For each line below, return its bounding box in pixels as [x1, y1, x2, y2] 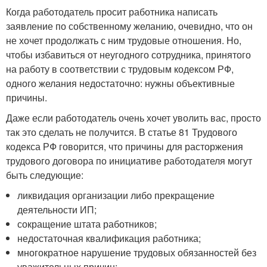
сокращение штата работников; [17, 217, 157, 231]
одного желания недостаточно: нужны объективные [6, 76, 235, 90]
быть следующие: [6, 168, 83, 182]
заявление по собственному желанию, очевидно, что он [6, 19, 253, 33]
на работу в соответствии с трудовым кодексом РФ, [6, 62, 234, 76]
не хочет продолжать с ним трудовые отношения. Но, [6, 33, 241, 47]
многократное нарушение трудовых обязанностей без [17, 246, 257, 259]
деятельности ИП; [17, 203, 97, 216]
